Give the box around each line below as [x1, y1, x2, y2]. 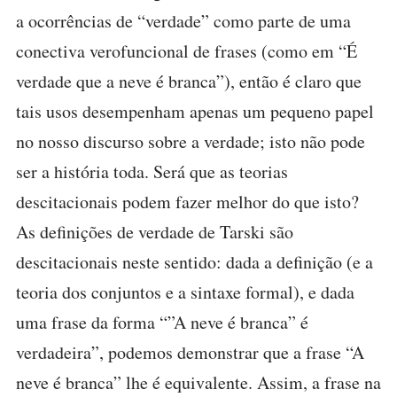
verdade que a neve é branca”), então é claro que [16, 68, 362, 93]
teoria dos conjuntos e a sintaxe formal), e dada [16, 279, 354, 304]
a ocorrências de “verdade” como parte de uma [16, 8, 351, 33]
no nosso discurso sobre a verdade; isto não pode [16, 128, 365, 153]
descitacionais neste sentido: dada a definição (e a [16, 249, 373, 274]
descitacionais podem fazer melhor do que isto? [16, 189, 359, 214]
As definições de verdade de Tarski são [16, 219, 293, 244]
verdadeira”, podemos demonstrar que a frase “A [16, 339, 364, 364]
